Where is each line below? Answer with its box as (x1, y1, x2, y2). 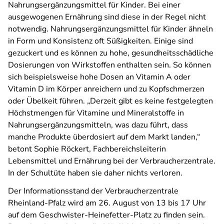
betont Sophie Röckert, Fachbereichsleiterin (8, 143, 166, 154)
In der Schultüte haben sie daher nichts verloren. (8, 167, 184, 178)
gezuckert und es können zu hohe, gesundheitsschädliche (8, 47, 213, 58)
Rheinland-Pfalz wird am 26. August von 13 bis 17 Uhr (8, 197, 206, 208)
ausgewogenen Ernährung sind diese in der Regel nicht (8, 11, 206, 22)
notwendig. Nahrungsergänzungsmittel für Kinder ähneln (8, 23, 213, 34)
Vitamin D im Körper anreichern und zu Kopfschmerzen (8, 83, 204, 94)
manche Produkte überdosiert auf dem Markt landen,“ (8, 131, 200, 142)
